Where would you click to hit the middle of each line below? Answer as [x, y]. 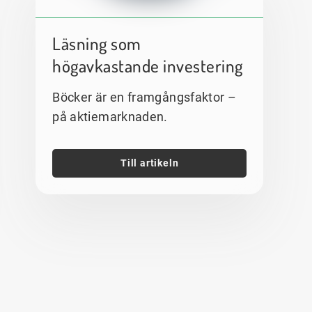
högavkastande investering [148, 65]
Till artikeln [149, 163]
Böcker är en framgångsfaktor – [145, 97]
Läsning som [97, 43]
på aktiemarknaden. [110, 116]
